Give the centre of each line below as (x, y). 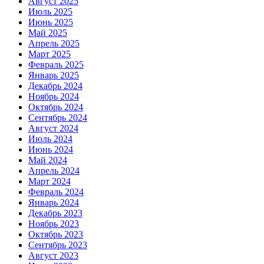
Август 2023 (53, 256)
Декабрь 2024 (55, 86)
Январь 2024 (54, 203)
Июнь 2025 (51, 22)
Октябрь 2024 (56, 107)
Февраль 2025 (56, 65)
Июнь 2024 (51, 150)
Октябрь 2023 (56, 235)
